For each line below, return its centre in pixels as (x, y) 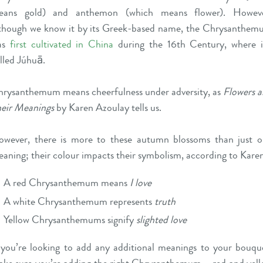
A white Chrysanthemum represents (79, 201)
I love (141, 183)
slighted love (161, 220)
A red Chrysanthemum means (67, 183)
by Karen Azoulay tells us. (108, 107)
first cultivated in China (62, 44)
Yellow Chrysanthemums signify (69, 220)
